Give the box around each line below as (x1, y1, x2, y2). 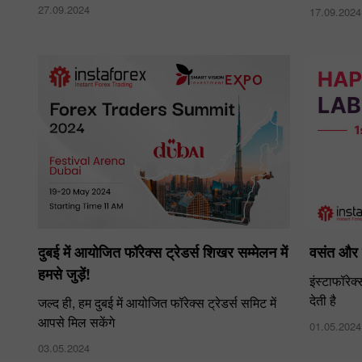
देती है (309, 290, 337, 309)
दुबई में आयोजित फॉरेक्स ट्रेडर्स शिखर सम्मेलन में (38, 241, 288, 263)
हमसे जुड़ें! (38, 263, 90, 284)
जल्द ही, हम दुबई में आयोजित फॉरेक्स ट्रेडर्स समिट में (38, 293, 276, 312)
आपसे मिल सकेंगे (38, 312, 115, 331)
